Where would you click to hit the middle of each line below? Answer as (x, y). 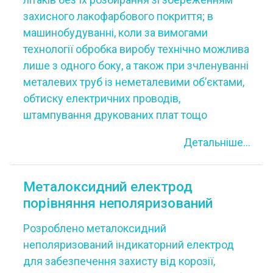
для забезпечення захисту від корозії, (119, 261)
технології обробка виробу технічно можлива (136, 49)
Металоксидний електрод (108, 186)
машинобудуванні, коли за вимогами (115, 33)
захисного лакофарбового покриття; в (118, 16)
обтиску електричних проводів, (101, 98)
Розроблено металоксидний (94, 228)
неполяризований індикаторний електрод (128, 244)
